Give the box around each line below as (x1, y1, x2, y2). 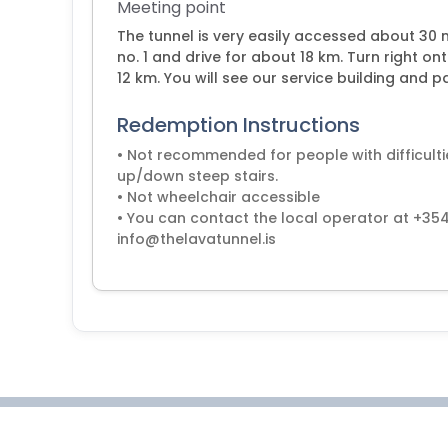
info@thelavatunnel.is (117, 229, 276, 249)
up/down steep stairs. (117, 166, 278, 186)
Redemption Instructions (117, 111, 360, 139)
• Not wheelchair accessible (117, 187, 320, 207)
